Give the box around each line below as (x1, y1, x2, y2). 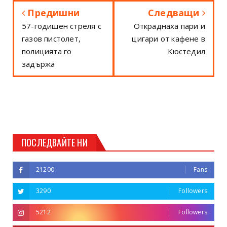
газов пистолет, (22, 33, 81, 44)
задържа (22, 58, 55, 69)
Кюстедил (168, 46, 205, 56)
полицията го (22, 46, 72, 56)
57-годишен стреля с (22, 20, 101, 31)
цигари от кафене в (132, 33, 205, 44)
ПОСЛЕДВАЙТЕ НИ (21, 135, 88, 149)
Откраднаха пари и (133, 20, 205, 31)
